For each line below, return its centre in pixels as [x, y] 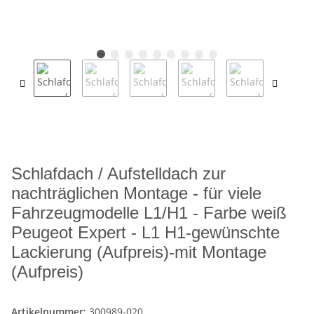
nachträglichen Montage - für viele [136, 193]
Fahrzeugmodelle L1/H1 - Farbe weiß [149, 213]
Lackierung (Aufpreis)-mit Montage [139, 252]
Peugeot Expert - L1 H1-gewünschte [145, 233]
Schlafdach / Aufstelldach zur [118, 174]
